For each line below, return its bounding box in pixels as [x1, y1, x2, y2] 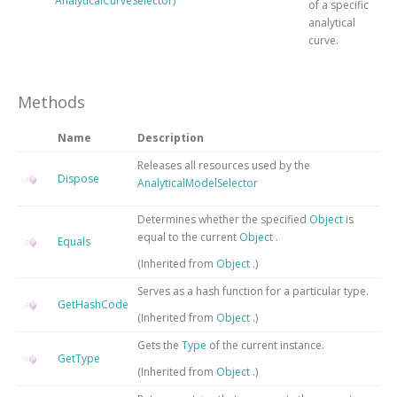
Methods [18, 90, 85, 113]
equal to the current [137, 229, 239, 245]
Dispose [58, 170, 99, 186]
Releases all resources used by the [137, 157, 310, 173]
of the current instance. [209, 337, 324, 353]
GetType [58, 350, 100, 366]
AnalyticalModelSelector [137, 175, 258, 191]
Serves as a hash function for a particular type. [137, 283, 369, 299]
